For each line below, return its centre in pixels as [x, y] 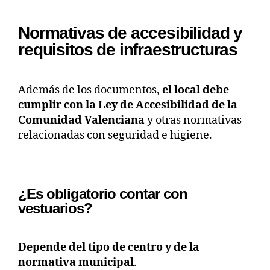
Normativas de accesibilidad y [130, 33]
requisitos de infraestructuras [128, 49]
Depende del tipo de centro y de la [109, 247]
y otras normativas [193, 120]
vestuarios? [55, 208]
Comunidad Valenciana [81, 120]
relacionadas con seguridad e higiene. [115, 135]
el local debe [196, 90]
